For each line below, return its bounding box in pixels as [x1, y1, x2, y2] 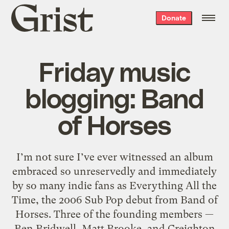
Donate [161, 13, 186, 22]
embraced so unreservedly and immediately [12, 165, 217, 177]
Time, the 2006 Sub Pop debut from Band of [11, 193, 218, 206]
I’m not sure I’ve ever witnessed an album [16, 150, 213, 163]
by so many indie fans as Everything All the [12, 179, 217, 192]
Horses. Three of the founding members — [15, 208, 214, 220]
